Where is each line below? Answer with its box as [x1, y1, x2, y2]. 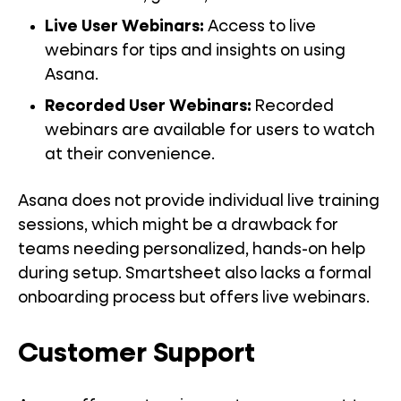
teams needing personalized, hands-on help [18, 242, 365, 259]
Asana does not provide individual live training [18, 193, 380, 210]
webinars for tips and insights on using [45, 43, 346, 60]
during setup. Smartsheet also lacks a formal [18, 266, 371, 283]
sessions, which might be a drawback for [18, 218, 338, 235]
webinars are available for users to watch [45, 123, 375, 140]
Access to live [204, 19, 316, 36]
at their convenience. [45, 147, 215, 164]
